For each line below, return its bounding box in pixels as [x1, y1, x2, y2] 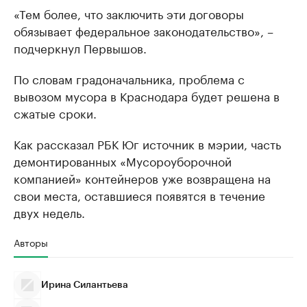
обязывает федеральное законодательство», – [14, 21, 273, 40]
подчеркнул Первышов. [14, 38, 147, 57]
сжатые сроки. [14, 103, 97, 122]
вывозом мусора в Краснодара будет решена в [14, 86, 280, 105]
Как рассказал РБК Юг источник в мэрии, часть [14, 134, 281, 153]
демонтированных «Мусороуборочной [14, 151, 232, 170]
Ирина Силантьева [41, 280, 128, 291]
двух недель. [14, 203, 85, 221]
